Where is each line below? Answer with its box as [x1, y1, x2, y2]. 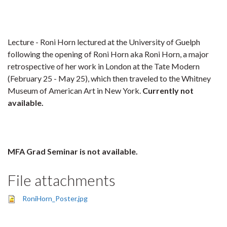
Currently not [142, 86, 194, 95]
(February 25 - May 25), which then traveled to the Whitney [8, 73, 211, 83]
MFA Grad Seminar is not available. [8, 146, 138, 156]
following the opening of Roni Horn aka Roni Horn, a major [8, 49, 209, 59]
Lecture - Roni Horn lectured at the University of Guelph [8, 37, 200, 47]
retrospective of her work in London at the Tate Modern [8, 61, 200, 71]
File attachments [8, 171, 116, 189]
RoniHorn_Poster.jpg [22, 194, 88, 203]
